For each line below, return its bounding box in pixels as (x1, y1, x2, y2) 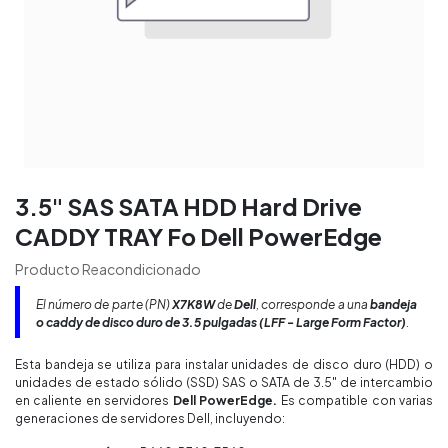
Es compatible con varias (280, 393, 434, 408)
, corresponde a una (256, 297, 371, 312)
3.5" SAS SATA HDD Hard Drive (15, 192, 362, 221)
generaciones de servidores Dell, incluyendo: (15, 411, 287, 426)
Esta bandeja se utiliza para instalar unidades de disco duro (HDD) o (15, 357, 433, 372)
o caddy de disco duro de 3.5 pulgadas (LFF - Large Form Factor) (36, 315, 406, 330)
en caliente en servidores (15, 393, 173, 408)
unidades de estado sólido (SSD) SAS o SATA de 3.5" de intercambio (15, 375, 433, 390)
